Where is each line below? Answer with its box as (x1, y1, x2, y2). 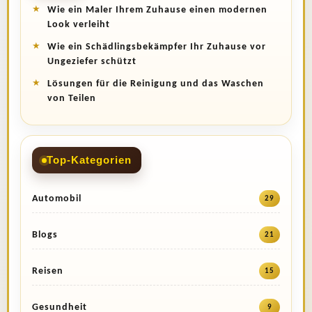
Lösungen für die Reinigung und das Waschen (47, 79, 264, 89)
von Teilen (47, 93, 96, 104)
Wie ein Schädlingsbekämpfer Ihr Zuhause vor (47, 42, 266, 52)
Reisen (32, 265, 63, 276)
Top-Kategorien (47, 154, 132, 166)
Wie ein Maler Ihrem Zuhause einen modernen (47, 5, 267, 15)
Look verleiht (47, 19, 110, 30)
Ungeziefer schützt (47, 56, 136, 67)
